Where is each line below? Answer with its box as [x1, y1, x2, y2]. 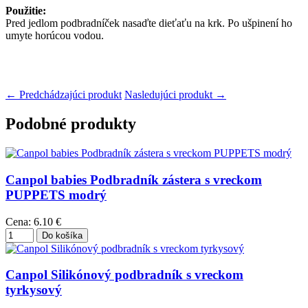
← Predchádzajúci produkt [5, 89, 122, 101]
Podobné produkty [5, 115, 136, 133]
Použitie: [5, 5, 46, 17]
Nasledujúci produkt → [124, 89, 226, 101]
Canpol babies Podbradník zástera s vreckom [5, 172, 262, 187]
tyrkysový [5, 283, 62, 298]
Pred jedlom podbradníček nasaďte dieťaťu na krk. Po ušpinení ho [5, 17, 292, 30]
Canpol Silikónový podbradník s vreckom [5, 267, 243, 283]
